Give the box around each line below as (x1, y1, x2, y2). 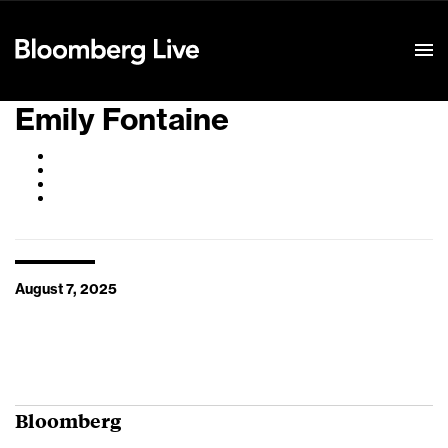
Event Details (219, 19, 307, 33)
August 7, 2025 (15, 283, 117, 297)
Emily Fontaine (15, 105, 229, 135)
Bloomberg (15, 407, 121, 433)
